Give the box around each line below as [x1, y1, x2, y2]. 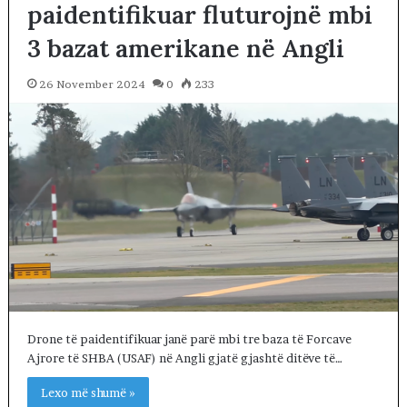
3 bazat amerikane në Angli [26, 32, 344, 64]
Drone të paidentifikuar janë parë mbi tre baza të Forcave [26, 332, 352, 347]
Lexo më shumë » [40, 385, 135, 401]
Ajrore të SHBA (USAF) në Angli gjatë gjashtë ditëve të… [26, 351, 342, 366]
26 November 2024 [38, 76, 145, 91]
